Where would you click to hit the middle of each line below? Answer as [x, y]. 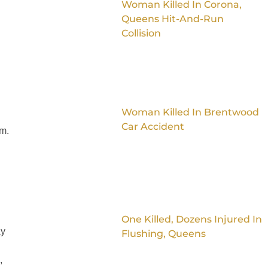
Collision [141, 33]
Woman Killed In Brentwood [190, 112]
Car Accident [153, 126]
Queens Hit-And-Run [172, 19]
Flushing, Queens [163, 233]
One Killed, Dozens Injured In [191, 219]
